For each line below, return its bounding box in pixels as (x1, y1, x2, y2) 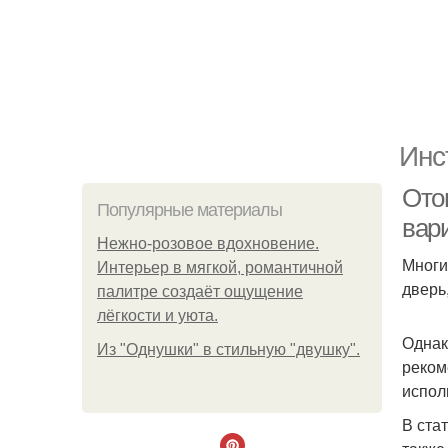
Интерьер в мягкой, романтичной (97, 259, 343, 276)
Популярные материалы (97, 200, 282, 220)
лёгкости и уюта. (97, 307, 218, 324)
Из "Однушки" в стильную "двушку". (97, 341, 360, 358)
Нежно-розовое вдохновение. (97, 235, 319, 252)
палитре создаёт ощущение (97, 283, 303, 300)
